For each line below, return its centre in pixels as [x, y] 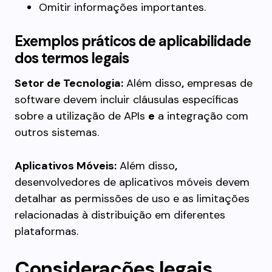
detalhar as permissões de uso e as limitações [132, 199]
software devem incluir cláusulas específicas [127, 100]
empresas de [218, 83]
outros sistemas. [57, 132]
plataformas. [46, 231]
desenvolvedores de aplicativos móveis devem [132, 182]
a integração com [202, 116]
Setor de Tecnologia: [69, 83]
